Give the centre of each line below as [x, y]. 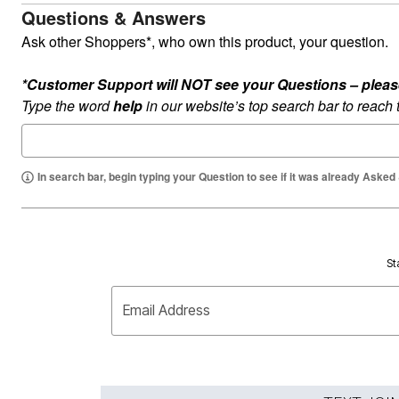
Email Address [167, 310]
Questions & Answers [114, 17]
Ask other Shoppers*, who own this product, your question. [207, 41]
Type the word [67, 106]
